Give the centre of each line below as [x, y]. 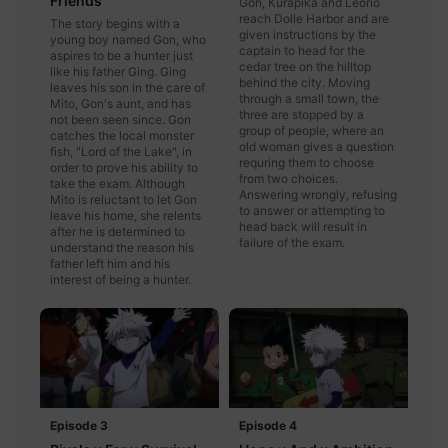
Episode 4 [268, 426]
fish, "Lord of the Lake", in [121, 151]
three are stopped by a [301, 114]
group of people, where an [311, 130]
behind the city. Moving [304, 82]
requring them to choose [306, 162]
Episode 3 [79, 426]
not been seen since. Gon [120, 119]
